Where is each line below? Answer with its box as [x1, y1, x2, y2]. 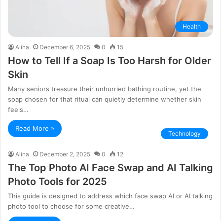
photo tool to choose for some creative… [8, 202, 135, 210]
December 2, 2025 [39, 150, 90, 158]
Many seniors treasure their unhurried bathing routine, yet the [8, 84, 201, 93]
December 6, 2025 [39, 43, 90, 51]
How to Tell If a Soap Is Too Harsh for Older [8, 54, 211, 67]
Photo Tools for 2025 [8, 175, 107, 187]
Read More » [15, 124, 54, 132]
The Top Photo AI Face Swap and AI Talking [8, 161, 213, 174]
